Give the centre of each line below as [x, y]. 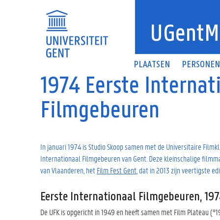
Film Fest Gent [117, 170]
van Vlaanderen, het [69, 170]
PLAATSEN [152, 65]
